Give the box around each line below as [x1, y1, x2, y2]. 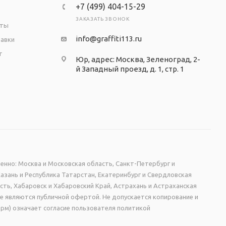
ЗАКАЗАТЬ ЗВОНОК [75, 16, 130, 22]
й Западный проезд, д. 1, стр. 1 [75, 65, 184, 74]
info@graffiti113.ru [75, 34, 142, 43]
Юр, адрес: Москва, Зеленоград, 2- [75, 55, 200, 64]
